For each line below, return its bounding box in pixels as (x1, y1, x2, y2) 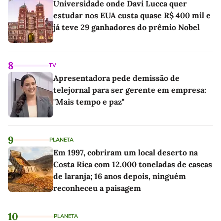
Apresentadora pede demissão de (53, 73, 180, 83)
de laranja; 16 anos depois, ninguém (53, 171, 186, 182)
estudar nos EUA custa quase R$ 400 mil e (53, 10, 211, 21)
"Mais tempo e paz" (53, 97, 124, 107)
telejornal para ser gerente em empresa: (53, 85, 206, 95)
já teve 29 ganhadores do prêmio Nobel (53, 22, 200, 33)
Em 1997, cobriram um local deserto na (53, 147, 198, 158)
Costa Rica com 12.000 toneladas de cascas (53, 159, 212, 170)
